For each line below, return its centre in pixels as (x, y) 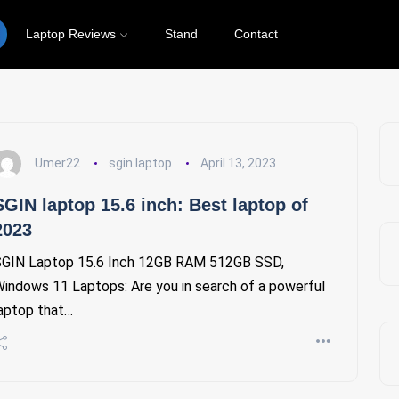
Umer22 (57, 163)
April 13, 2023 (238, 163)
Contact (256, 34)
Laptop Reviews (70, 34)
